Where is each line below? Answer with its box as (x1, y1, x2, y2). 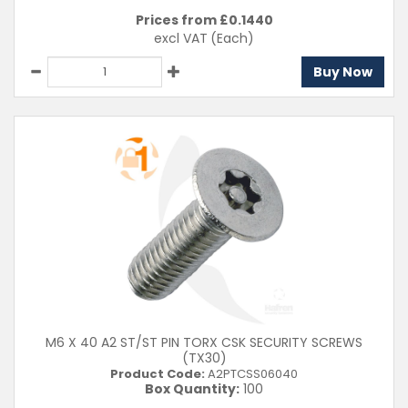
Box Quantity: (145, 380, 240, 398)
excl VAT (154, 29, 208, 47)
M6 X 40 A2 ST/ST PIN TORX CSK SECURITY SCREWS (46, 333, 362, 352)
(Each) (210, 29, 254, 47)
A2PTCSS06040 (205, 365, 298, 382)
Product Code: (110, 365, 205, 382)
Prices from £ (135, 11, 229, 29)
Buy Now (313, 63, 372, 81)
